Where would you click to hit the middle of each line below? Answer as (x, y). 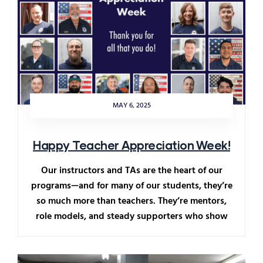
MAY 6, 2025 (131, 106)
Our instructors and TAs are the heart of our (131, 171)
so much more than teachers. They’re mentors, (131, 202)
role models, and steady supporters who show (131, 217)
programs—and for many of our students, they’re (131, 186)
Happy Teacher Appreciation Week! (131, 145)
